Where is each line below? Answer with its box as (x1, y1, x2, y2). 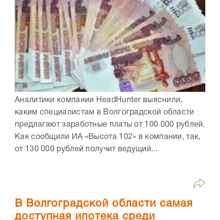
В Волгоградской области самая (15, 199, 193, 209)
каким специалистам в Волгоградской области (15, 109, 194, 116)
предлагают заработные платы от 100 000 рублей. (15, 121, 205, 129)
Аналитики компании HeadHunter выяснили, (15, 97, 183, 104)
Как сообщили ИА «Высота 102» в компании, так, (15, 134, 201, 141)
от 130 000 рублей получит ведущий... (15, 146, 158, 153)
